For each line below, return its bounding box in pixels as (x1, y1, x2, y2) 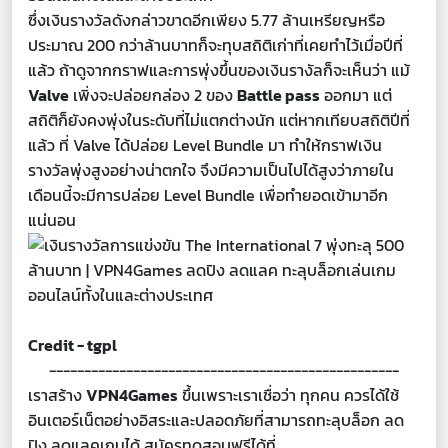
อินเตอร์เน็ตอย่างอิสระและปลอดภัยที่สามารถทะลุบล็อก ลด (28, 407, 404, 432)
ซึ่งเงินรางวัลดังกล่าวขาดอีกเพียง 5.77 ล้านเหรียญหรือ (28, 7, 385, 32)
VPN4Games (86, 382, 178, 407)
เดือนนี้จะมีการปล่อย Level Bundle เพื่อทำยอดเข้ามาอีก (28, 182, 388, 207)
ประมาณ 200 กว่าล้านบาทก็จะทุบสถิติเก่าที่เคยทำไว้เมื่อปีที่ (28, 32, 403, 57)
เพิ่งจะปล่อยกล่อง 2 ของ (69, 82, 237, 107)
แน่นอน (28, 207, 76, 232)
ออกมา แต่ (320, 82, 392, 107)
